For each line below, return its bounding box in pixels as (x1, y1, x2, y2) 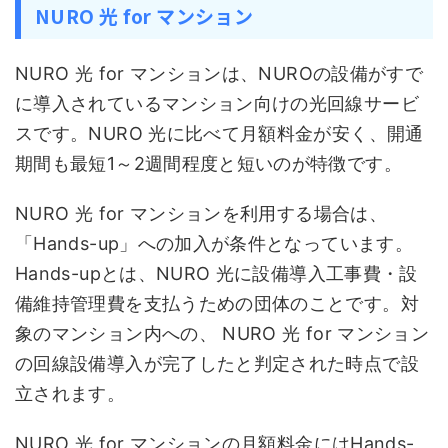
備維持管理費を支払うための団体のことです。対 (15, 293, 419, 314)
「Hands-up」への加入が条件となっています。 (15, 233, 413, 254)
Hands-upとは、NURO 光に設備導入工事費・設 (15, 263, 418, 284)
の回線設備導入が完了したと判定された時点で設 (15, 353, 419, 374)
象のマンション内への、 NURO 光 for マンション (15, 323, 430, 344)
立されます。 (15, 383, 126, 404)
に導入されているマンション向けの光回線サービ (15, 93, 419, 114)
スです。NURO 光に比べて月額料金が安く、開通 (15, 123, 424, 144)
